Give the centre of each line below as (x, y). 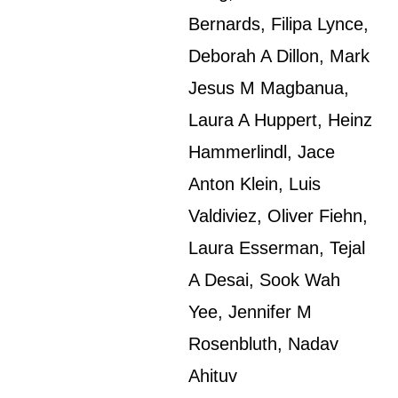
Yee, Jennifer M (251, 312)
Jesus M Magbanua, (269, 88)
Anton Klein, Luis (255, 184)
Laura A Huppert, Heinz (281, 120)
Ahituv (213, 376)
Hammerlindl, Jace (262, 152)
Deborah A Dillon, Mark (279, 56)
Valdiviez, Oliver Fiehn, (279, 216)
